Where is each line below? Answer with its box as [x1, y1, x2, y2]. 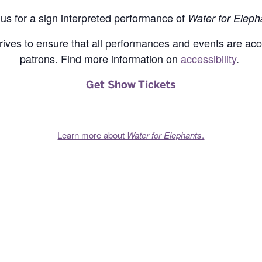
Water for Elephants [127, 129, 202, 142]
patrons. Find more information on [19, 51, 181, 67]
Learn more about [57, 129, 127, 142]
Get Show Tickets [85, 78, 176, 92]
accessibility [180, 51, 236, 67]
